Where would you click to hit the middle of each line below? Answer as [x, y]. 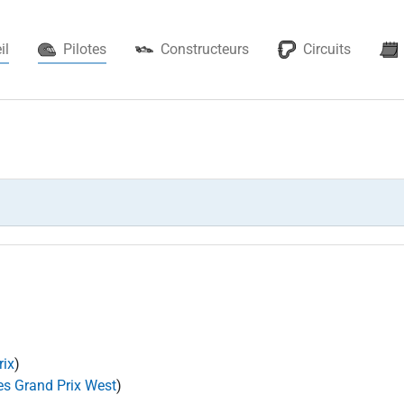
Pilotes [85, 49]
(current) [133, 48]
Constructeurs [205, 49]
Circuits [327, 49]
